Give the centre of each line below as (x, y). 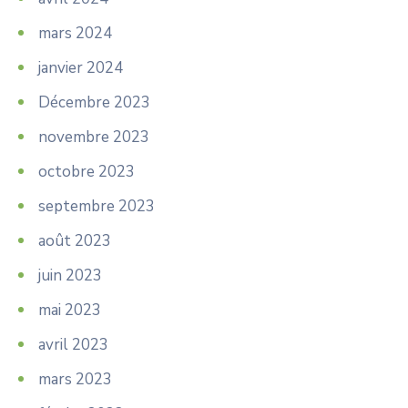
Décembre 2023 (94, 102)
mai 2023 (70, 310)
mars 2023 (75, 379)
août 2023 (75, 240)
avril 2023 (73, 344)
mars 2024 (75, 33)
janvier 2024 (81, 67)
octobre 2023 (87, 171)
